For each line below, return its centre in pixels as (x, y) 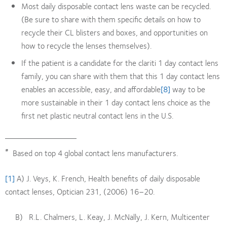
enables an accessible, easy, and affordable (91, 89)
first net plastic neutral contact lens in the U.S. (97, 115)
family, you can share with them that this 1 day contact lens (121, 75)
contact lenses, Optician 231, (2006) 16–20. (80, 191)
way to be (188, 89)
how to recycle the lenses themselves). (86, 45)
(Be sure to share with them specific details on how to (111, 19)
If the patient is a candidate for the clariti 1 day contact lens (120, 62)
